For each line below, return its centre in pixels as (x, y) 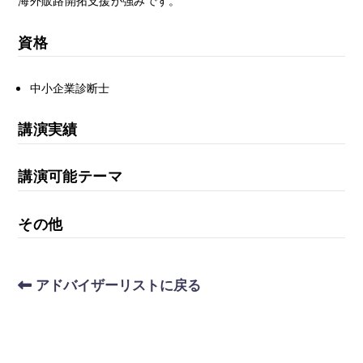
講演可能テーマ (70, 176)
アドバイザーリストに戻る (117, 285)
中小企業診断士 (69, 88)
